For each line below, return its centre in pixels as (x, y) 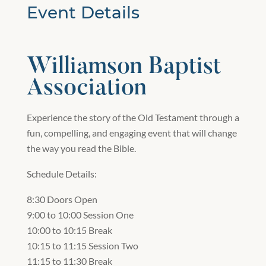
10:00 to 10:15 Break (69, 230)
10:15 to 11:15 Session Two (82, 245)
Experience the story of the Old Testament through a (133, 117)
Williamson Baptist (123, 67)
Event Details (83, 12)
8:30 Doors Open (62, 199)
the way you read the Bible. (81, 148)
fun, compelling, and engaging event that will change (132, 132)
